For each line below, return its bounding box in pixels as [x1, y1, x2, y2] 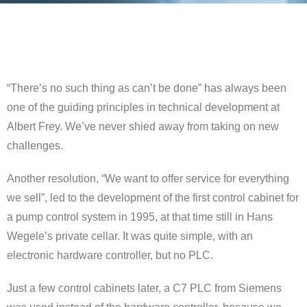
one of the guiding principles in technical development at [7, 101, 280, 113]
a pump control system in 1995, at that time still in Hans [7, 211, 273, 223]
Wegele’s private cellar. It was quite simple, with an [7, 230, 253, 242]
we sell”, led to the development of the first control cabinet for [7, 192, 299, 204]
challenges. [7, 140, 63, 151]
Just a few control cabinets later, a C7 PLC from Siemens [7, 282, 282, 294]
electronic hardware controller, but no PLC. [7, 249, 213, 261]
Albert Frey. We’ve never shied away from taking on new [7, 121, 279, 132]
